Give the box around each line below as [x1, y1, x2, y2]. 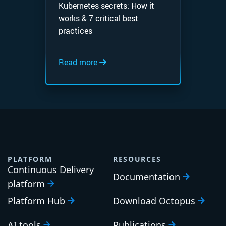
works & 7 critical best [58, 12, 138, 24]
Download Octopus [113, 195, 198, 207]
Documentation [113, 171, 183, 183]
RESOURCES [113, 154, 162, 164]
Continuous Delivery [8, 163, 94, 176]
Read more [58, 56, 99, 68]
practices [58, 25, 92, 36]
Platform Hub [8, 195, 68, 207]
